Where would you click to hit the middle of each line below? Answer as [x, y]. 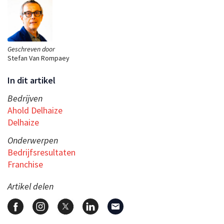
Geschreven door [31, 49]
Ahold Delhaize [35, 110]
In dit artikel [31, 80]
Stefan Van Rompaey [38, 58]
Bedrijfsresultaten [41, 152]
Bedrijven [25, 98]
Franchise [25, 164]
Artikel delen [30, 186]
